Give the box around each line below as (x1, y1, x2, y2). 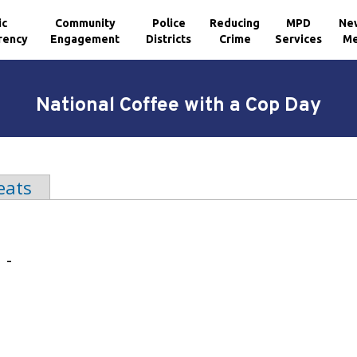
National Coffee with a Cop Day (36, 93, 321, 119)
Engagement (50, 32, 120, 45)
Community (54, 16, 116, 29)
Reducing (210, 16, 261, 29)
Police (151, 16, 186, 29)
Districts (146, 32, 192, 45)
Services (275, 32, 323, 45)
